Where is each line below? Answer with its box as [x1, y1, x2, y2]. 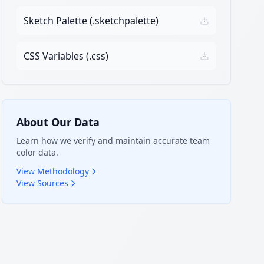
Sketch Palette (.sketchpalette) [23, 14, 159, 27]
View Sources [16, 177, 68, 189]
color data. [16, 147, 58, 158]
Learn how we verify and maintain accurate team [16, 135, 210, 146]
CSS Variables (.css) [23, 49, 108, 62]
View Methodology [16, 166, 89, 177]
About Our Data [16, 115, 100, 129]
